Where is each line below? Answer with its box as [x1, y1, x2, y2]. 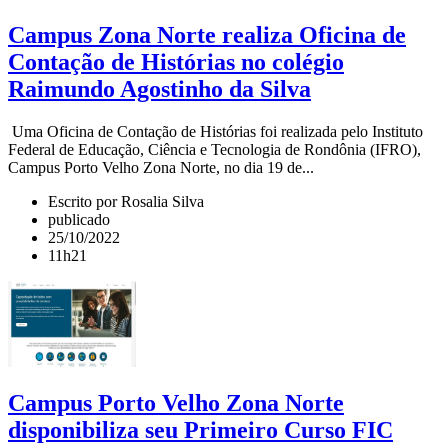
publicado [48, 210, 110, 228]
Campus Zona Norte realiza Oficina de [8, 21, 406, 48]
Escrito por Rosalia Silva [48, 192, 204, 210]
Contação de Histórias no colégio [8, 48, 344, 75]
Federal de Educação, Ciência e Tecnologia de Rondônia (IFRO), [8, 140, 421, 158]
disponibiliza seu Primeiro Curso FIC [8, 417, 393, 444]
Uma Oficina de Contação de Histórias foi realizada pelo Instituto [8, 122, 423, 140]
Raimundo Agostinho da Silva [8, 75, 311, 102]
